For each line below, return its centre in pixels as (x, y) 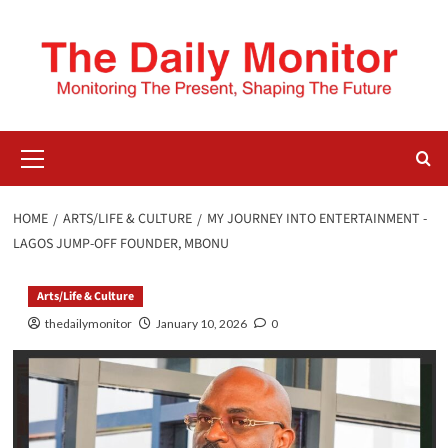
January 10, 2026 (201, 323)
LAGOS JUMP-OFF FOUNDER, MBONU (120, 244)
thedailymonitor (88, 323)
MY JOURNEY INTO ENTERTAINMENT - (316, 219)
